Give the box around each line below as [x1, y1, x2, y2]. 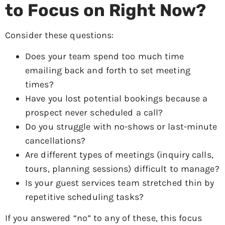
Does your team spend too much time [25, 50, 184, 62]
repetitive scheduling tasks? [25, 191, 144, 202]
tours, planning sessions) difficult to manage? [25, 163, 219, 174]
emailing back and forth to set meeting [25, 64, 190, 76]
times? [25, 78, 54, 90]
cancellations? [25, 135, 86, 146]
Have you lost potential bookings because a [25, 92, 208, 104]
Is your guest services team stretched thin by [25, 177, 214, 188]
